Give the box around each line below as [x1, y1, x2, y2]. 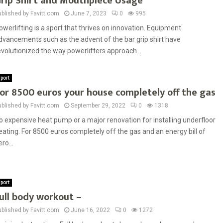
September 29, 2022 [71, 102, 125, 109]
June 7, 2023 [71, 10, 107, 17]
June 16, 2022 [71, 207, 110, 214]
